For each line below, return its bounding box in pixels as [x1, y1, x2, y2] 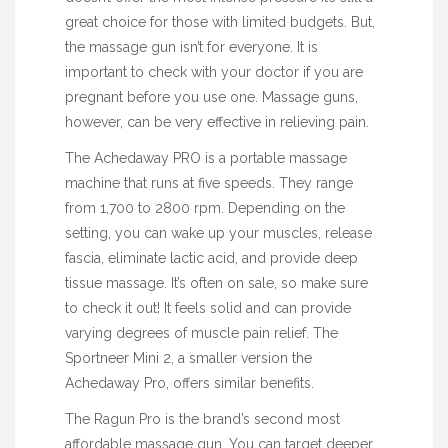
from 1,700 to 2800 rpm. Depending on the [65, 199, 345, 216]
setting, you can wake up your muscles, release [65, 224, 372, 241]
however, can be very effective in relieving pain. [65, 113, 369, 130]
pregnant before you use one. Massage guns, [65, 88, 358, 105]
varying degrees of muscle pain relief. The [65, 324, 338, 341]
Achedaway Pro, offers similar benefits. [65, 374, 314, 391]
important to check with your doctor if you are [65, 63, 363, 80]
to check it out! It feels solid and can [65, 299, 301, 316]
